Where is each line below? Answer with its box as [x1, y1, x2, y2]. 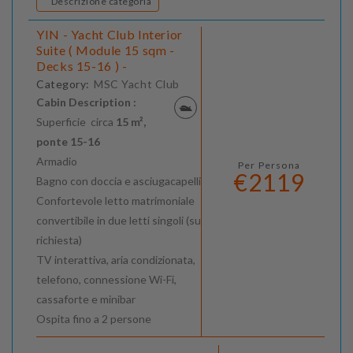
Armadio [36, 154, 77, 169]
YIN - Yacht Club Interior [36, 27, 183, 43]
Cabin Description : [36, 95, 136, 110]
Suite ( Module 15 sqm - [36, 43, 175, 58]
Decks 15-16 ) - [36, 58, 128, 74]
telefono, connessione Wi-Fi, [36, 273, 176, 287]
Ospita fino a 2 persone [36, 312, 151, 326]
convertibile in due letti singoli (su [36, 214, 201, 228]
